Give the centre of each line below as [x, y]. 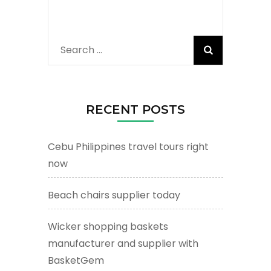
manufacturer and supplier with [123, 244]
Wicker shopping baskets [108, 227]
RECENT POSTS [135, 110]
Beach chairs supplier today [114, 195]
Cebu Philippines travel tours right [128, 147]
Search [77, 50]
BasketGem [76, 261]
